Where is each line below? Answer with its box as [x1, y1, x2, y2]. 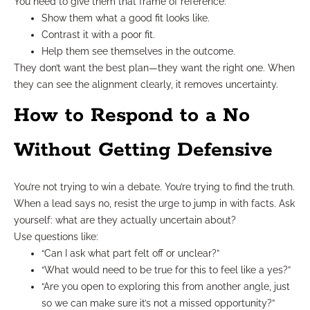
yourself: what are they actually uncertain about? [14, 214, 236, 226]
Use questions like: [14, 230, 98, 242]
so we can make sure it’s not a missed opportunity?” [42, 297, 275, 309]
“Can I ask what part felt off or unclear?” [42, 247, 219, 259]
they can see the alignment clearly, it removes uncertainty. [14, 78, 278, 90]
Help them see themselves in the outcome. [42, 45, 235, 57]
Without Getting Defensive [14, 137, 273, 163]
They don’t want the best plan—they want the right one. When [14, 62, 295, 73]
